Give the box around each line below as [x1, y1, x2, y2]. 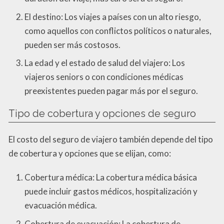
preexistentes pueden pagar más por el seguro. [24, 85, 198, 96]
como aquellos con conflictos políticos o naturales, [24, 25, 211, 36]
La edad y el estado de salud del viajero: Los [24, 57, 185, 68]
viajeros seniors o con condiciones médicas [24, 71, 183, 82]
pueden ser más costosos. [24, 39, 120, 50]
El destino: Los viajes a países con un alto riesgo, [24, 11, 201, 22]
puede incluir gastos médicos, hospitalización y [24, 186, 197, 197]
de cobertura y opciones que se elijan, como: [8, 148, 171, 159]
